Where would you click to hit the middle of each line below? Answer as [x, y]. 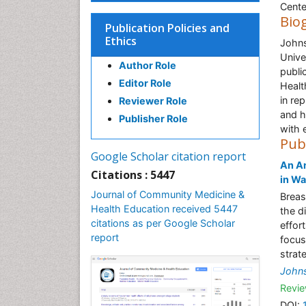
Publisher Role [153, 119]
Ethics [121, 41]
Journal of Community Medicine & [168, 194]
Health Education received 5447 [164, 209]
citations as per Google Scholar [163, 223]
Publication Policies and [167, 28]
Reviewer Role [153, 101]
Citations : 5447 [133, 175]
